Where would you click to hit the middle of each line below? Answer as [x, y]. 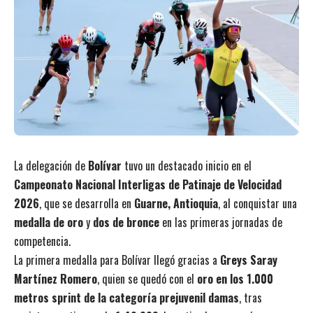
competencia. [42, 241]
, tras [250, 297]
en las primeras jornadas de [221, 222]
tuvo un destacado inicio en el [187, 165]
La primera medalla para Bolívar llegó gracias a [117, 260]
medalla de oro [49, 222]
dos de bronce [126, 222]
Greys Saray [249, 260]
